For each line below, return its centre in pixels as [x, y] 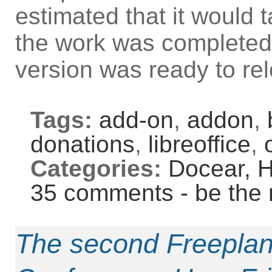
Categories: [96, 168]
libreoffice [199, 144]
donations [83, 144]
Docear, [213, 168]
